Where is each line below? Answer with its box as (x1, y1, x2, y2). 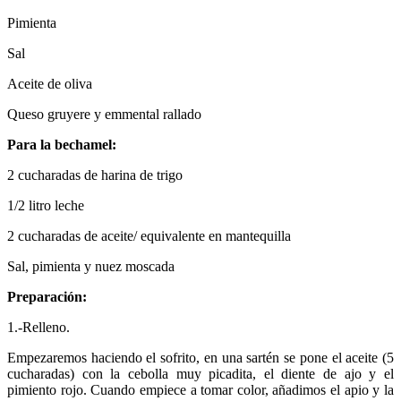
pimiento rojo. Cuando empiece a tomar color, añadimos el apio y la (7, 381, 394, 397)
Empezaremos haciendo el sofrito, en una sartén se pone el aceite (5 (7, 349, 394, 365)
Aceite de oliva (7, 75, 92, 91)
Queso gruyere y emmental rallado (7, 106, 201, 122)
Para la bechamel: (7, 136, 116, 152)
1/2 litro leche (7, 197, 84, 213)
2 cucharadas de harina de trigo (7, 166, 183, 183)
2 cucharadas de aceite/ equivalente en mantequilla (7, 227, 291, 243)
